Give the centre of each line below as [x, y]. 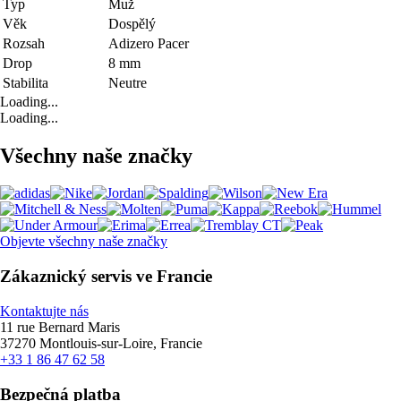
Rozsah [24, 43]
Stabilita [26, 82]
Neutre [128, 82]
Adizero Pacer [149, 43]
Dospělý [132, 23]
